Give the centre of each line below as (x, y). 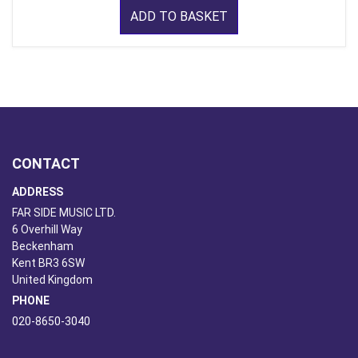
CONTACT (46, 164)
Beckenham (43, 247)
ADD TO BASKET (179, 17)
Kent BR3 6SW (48, 263)
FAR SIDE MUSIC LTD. (64, 213)
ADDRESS (38, 192)
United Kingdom (52, 280)
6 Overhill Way (47, 230)
